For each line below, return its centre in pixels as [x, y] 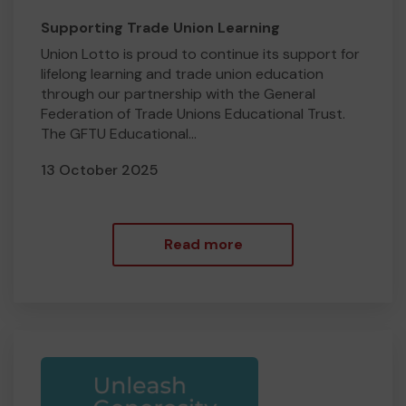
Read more [203, 244]
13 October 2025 [100, 170]
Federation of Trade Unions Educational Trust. [193, 114]
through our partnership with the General [178, 94]
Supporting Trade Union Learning [160, 28]
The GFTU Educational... [119, 134]
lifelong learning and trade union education [182, 74]
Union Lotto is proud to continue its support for [200, 54]
